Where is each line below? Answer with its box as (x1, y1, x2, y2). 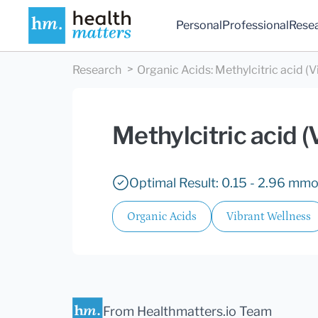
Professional (222, 18, 290, 33)
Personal (176, 18, 223, 33)
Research (72, 63, 121, 77)
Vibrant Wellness (226, 210, 311, 224)
